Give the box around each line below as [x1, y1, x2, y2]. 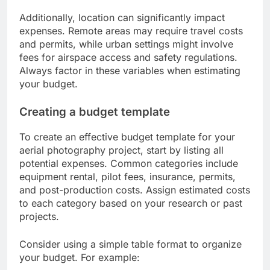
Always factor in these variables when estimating [19, 64, 240, 77]
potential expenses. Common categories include [19, 157, 238, 169]
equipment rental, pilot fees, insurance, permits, [19, 170, 236, 183]
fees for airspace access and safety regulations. [19, 51, 237, 64]
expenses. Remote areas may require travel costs [19, 25, 243, 37]
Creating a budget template [19, 105, 170, 119]
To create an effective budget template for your [19, 130, 235, 143]
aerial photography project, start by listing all [19, 143, 224, 156]
